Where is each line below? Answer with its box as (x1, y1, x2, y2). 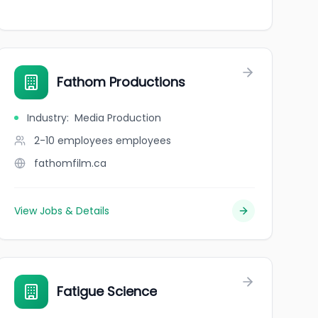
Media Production (74, 111, 161, 125)
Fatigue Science (56, 283, 157, 300)
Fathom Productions (56, 73, 185, 91)
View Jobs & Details (13, 204, 109, 218)
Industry (26, 111, 67, 125)
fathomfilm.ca (33, 156, 106, 170)
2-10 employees (33, 133, 113, 148)
